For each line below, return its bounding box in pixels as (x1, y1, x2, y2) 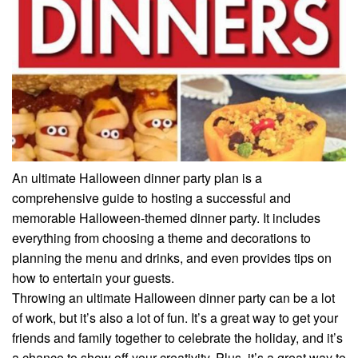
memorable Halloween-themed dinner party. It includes (12, 208, 320, 227)
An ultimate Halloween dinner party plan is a (12, 168, 262, 187)
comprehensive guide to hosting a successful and (12, 188, 291, 207)
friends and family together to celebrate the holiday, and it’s (12, 328, 343, 347)
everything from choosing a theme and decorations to (12, 228, 311, 247)
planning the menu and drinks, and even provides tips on (12, 248, 332, 267)
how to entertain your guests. (12, 268, 174, 287)
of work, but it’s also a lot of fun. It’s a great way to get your (12, 308, 338, 327)
